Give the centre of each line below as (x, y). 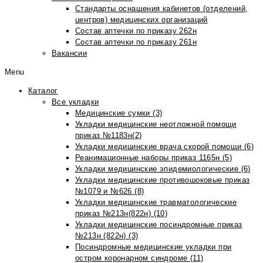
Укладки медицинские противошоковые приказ (163, 180)
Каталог (43, 91)
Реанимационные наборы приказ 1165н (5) (154, 158)
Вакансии (70, 53)
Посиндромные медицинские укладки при (154, 247)
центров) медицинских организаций (141, 20)
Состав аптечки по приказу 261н (136, 42)
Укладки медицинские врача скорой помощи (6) (165, 146)
